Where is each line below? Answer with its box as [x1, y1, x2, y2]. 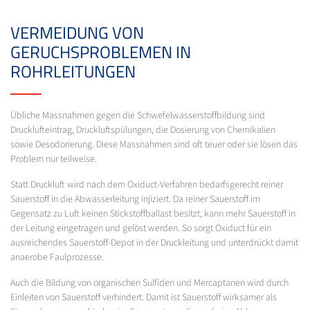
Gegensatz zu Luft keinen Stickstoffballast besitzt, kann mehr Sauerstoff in [10, 206, 295, 221]
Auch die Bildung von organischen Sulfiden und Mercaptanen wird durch [10, 275, 289, 290]
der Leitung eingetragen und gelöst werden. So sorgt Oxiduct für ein [10, 221, 271, 235]
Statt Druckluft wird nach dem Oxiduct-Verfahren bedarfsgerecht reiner [10, 177, 283, 192]
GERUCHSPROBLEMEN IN [10, 39, 191, 64]
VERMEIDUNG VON [10, 19, 144, 45]
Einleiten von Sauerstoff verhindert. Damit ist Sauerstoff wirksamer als [10, 290, 277, 304]
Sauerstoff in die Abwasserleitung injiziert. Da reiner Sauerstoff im [10, 192, 260, 206]
